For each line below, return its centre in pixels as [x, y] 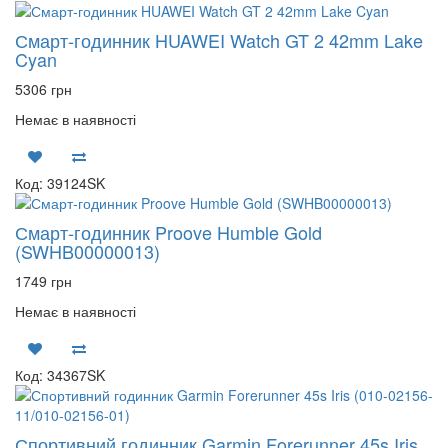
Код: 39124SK [60, 183]
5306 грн [43, 89]
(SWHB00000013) [87, 251]
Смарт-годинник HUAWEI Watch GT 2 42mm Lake [219, 40]
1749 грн [43, 281]
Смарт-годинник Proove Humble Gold [168, 232]
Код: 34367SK [60, 375]
